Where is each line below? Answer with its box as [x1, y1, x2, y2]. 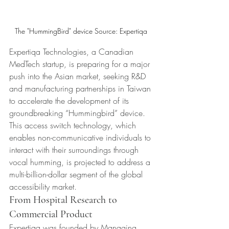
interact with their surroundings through [9, 144, 141, 156]
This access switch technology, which [9, 120, 139, 131]
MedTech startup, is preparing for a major [9, 58, 152, 70]
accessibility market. [9, 181, 77, 193]
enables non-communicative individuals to [9, 132, 153, 144]
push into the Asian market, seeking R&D [9, 71, 148, 82]
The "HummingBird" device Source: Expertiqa [14, 26, 149, 36]
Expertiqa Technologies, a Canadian [9, 46, 136, 58]
